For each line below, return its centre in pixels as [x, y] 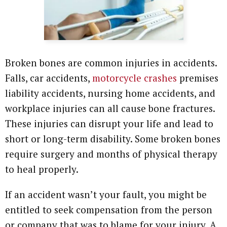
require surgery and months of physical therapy [111, 154]
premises [198, 78]
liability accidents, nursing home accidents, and [110, 93]
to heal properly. [42, 169]
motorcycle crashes [135, 78]
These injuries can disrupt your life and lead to [109, 123]
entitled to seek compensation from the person [109, 209]
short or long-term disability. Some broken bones [113, 138]
